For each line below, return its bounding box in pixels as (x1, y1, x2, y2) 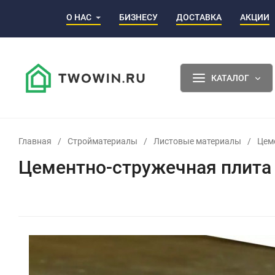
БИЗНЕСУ (119, 12, 158, 22)
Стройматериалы (68, 136, 137, 146)
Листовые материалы (153, 136, 241, 146)
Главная (18, 136, 52, 146)
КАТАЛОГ (211, 72, 249, 83)
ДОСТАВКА (176, 12, 222, 22)
